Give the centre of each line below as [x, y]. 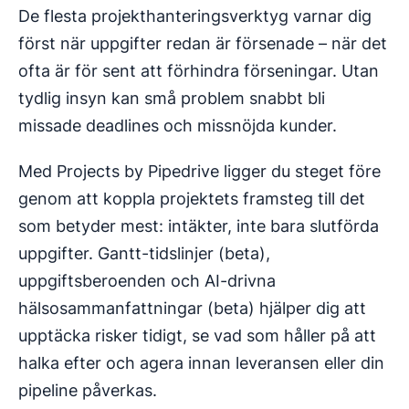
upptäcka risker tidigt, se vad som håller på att [197, 336]
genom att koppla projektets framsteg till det [192, 199]
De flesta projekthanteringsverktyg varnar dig [195, 16]
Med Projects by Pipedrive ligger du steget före [199, 172]
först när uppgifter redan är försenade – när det [203, 44]
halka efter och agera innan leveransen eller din [201, 363]
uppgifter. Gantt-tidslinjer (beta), [144, 254]
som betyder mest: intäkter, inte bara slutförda [199, 226]
